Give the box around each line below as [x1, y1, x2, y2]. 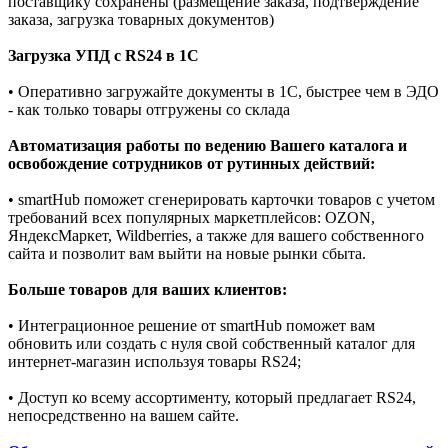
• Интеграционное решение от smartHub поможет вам [8, 316, 375, 334]
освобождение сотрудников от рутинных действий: [8, 154, 375, 172]
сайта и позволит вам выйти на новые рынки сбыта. [8, 244, 366, 262]
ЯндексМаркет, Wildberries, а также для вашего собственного [8, 226, 424, 244]
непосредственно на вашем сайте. [8, 406, 239, 424]
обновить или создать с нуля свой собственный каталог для [8, 334, 415, 352]
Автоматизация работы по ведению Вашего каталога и [8, 136, 407, 154]
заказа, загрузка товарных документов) [8, 10, 274, 28]
